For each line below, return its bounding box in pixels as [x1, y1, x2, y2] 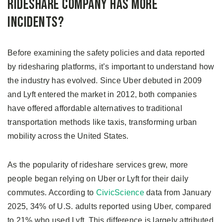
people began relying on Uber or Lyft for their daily [7, 174, 188, 183]
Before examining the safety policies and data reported [7, 49, 205, 57]
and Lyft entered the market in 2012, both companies [7, 90, 197, 99]
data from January [144, 188, 212, 197]
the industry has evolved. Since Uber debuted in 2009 [7, 76, 202, 85]
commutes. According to [7, 188, 96, 197]
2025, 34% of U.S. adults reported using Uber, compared [7, 202, 212, 211]
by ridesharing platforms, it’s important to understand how [7, 62, 215, 71]
